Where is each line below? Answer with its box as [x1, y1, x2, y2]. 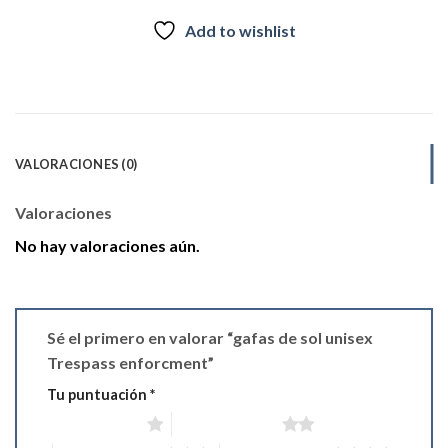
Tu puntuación [47, 386, 150, 404]
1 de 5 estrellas [37, 416, 147, 433]
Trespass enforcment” [47, 353, 217, 373]
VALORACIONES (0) [15, 155, 138, 172]
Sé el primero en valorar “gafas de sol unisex [47, 328, 373, 348]
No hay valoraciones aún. [15, 235, 200, 255]
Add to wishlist [185, 20, 296, 40]
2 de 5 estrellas [171, 416, 282, 433]
